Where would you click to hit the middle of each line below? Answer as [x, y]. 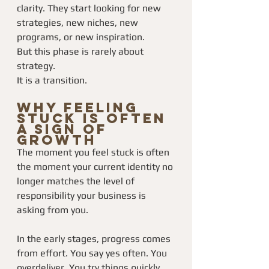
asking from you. [53, 210]
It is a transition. [52, 80]
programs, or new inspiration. [81, 37]
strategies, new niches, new [79, 23]
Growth [57, 140]
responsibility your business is [83, 195]
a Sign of [65, 129]
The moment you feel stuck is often [94, 152]
